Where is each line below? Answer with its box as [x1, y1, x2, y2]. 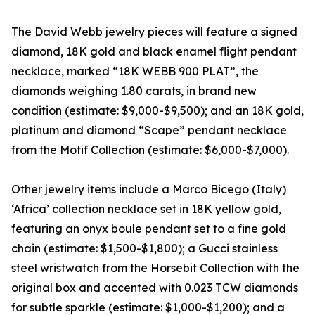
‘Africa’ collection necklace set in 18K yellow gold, [11, 202, 281, 217]
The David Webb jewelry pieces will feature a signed [11, 25, 297, 39]
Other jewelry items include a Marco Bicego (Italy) [11, 182, 286, 197]
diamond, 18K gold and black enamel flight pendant [11, 44, 297, 59]
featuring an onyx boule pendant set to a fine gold [11, 221, 286, 236]
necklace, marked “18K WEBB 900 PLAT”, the [11, 64, 259, 79]
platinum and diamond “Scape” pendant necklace [11, 123, 287, 138]
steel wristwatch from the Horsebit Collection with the [11, 261, 300, 276]
